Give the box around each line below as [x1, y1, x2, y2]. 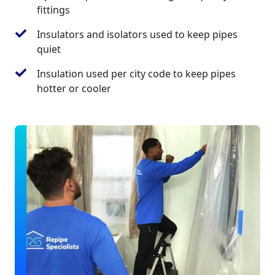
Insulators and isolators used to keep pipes [37, 28, 238, 42]
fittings [37, 3, 70, 17]
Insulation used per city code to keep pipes [37, 67, 236, 81]
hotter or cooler [37, 82, 111, 96]
